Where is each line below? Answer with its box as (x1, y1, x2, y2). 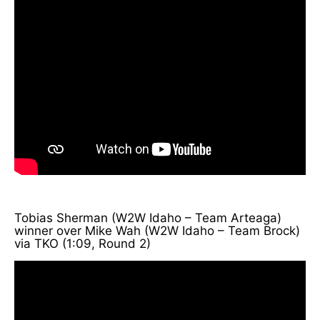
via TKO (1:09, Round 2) (14, 236, 151, 251)
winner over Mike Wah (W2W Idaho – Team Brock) (14, 223, 300, 238)
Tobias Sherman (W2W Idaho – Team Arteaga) (14, 210, 281, 225)
